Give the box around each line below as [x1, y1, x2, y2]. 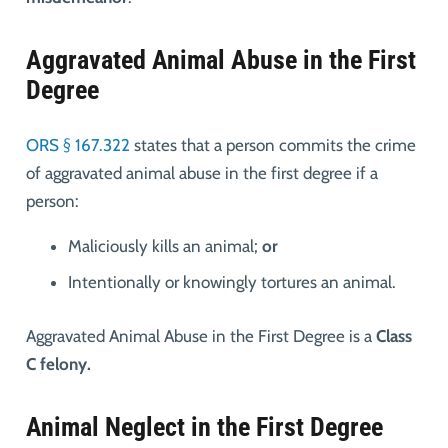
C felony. [25, 353, 95, 374]
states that [129, 134, 210, 155]
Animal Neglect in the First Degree [25, 411, 389, 442]
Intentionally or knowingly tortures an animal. [68, 272, 396, 293]
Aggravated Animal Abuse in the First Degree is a [25, 325, 376, 346]
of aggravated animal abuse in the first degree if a [25, 162, 378, 183]
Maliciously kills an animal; [68, 235, 262, 256]
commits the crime [278, 134, 416, 155]
